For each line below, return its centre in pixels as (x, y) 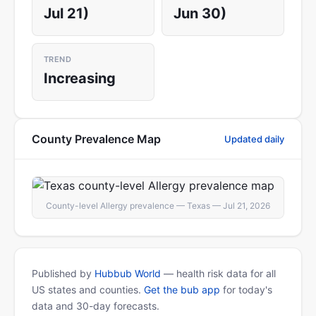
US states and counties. (88, 290)
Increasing (80, 78)
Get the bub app (182, 290)
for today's (246, 290)
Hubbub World (128, 273)
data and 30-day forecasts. (96, 306)
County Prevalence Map (96, 139)
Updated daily (254, 139)
